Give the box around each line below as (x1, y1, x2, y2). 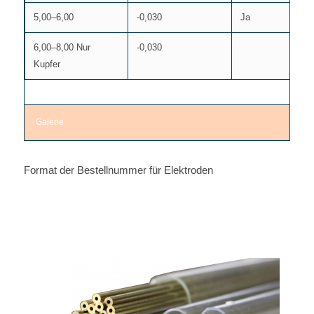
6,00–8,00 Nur (33, 42, 90, 53)
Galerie (35, 117, 64, 127)
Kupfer (33, 59, 60, 69)
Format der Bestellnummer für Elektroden (23, 164, 213, 176)
